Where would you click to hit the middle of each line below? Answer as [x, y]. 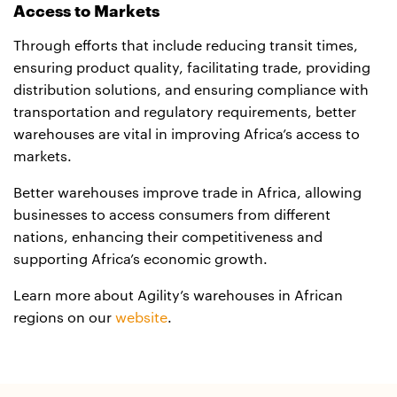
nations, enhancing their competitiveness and [168, 237]
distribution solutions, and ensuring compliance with [191, 90]
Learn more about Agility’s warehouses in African [178, 296]
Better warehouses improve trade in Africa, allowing [187, 193]
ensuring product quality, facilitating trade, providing [192, 68]
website [141, 318]
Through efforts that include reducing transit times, [186, 46]
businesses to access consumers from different [172, 215]
